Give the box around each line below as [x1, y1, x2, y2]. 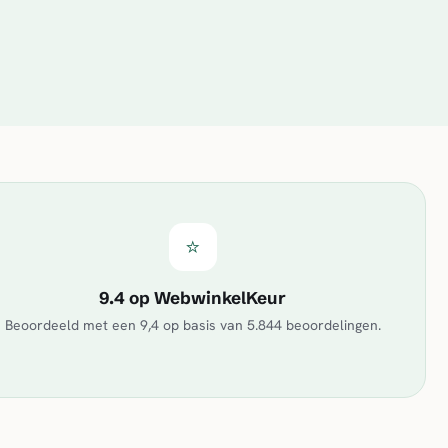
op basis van [158, 316, 247, 334]
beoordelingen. [281, 316, 381, 334]
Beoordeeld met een [4, 316, 140, 334]
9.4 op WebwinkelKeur [99, 287, 287, 308]
